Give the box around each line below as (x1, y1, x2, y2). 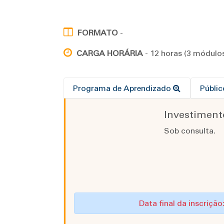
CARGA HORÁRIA (76, 48, 143, 58)
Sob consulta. (163, 126, 215, 136)
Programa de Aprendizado (73, 83, 173, 93)
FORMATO (77, 28, 118, 38)
